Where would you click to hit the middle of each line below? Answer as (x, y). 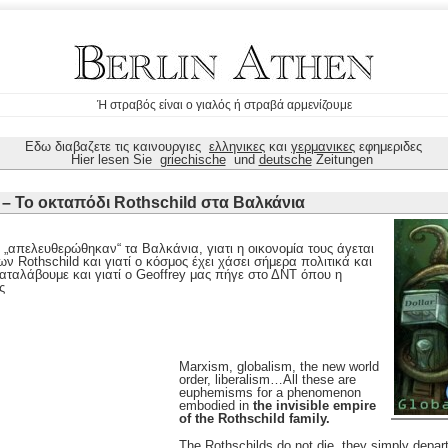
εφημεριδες (388, 146)
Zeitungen (344, 159)
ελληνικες (237, 146)
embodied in (216, 406)
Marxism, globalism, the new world (279, 367)
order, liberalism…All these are (267, 380)
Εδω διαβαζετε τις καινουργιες (117, 146)
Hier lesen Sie (115, 159)
